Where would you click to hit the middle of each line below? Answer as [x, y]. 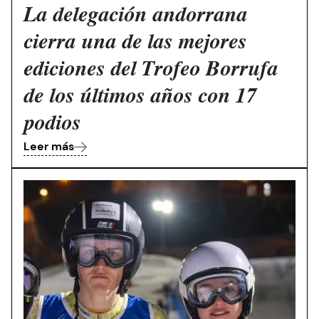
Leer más [49, 146]
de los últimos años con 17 [140, 97]
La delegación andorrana [135, 16]
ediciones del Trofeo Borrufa [151, 70]
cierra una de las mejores [135, 43]
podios [52, 124]
